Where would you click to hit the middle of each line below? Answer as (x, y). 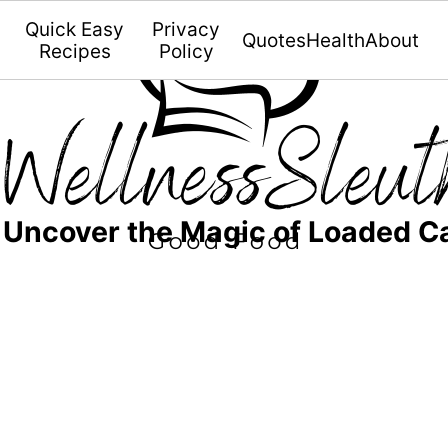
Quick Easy (75, 29)
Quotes (273, 40)
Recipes (74, 51)
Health (335, 40)
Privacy (186, 29)
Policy (186, 51)
